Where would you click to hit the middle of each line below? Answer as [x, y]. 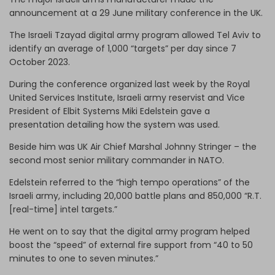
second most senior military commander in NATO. [117, 160]
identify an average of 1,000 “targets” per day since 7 [123, 48]
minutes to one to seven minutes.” [84, 258]
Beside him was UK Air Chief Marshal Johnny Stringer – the [133, 146]
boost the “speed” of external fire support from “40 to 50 [131, 245]
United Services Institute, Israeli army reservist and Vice [127, 97]
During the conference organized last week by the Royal [130, 84]
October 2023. [41, 62]
